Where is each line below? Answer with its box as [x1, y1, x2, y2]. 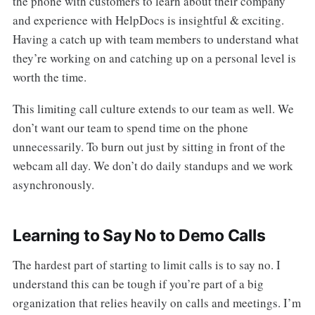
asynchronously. [12, 176, 94, 193]
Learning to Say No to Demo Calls [12, 225, 266, 245]
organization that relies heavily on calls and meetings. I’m [12, 294, 301, 311]
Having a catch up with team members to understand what [12, 30, 299, 47]
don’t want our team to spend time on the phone [12, 119, 248, 136]
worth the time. [12, 68, 86, 85]
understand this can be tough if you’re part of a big [12, 275, 264, 292]
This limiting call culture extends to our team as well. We [12, 100, 294, 117]
